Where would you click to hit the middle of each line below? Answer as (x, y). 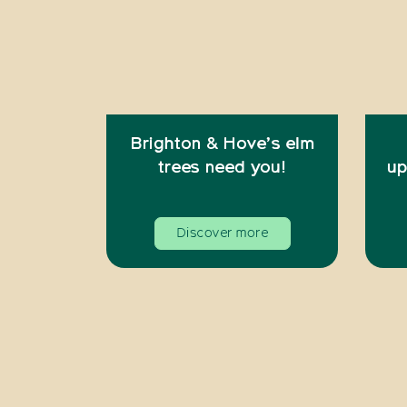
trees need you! (222, 168)
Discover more (222, 233)
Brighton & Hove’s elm (222, 144)
